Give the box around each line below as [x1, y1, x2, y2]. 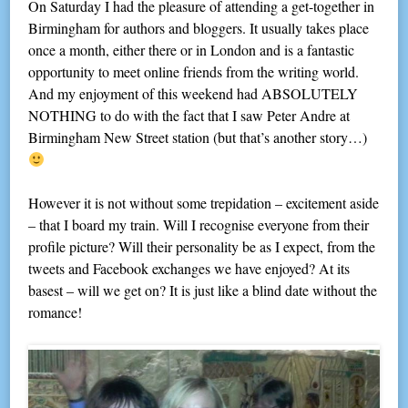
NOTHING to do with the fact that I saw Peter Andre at [28, 106, 351, 126]
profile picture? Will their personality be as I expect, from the [28, 237, 376, 257]
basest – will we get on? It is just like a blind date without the [28, 280, 378, 301]
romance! [28, 302, 83, 322]
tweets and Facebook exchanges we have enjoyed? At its [28, 259, 351, 279]
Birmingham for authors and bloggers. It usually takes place [28, 18, 370, 38]
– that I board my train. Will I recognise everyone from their [28, 215, 370, 235]
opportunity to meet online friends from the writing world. [28, 62, 360, 82]
